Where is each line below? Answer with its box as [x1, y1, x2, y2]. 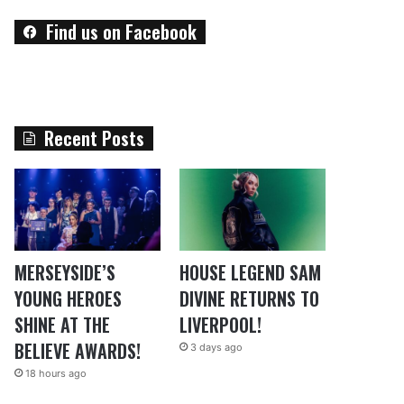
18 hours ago [25, 367, 87, 381]
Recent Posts [44, 124, 145, 151]
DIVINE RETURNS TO [179, 285, 319, 313]
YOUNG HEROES [14, 285, 123, 313]
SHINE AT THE [14, 311, 111, 339]
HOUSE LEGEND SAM [179, 259, 321, 287]
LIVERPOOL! [179, 311, 262, 339]
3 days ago [189, 341, 243, 354]
